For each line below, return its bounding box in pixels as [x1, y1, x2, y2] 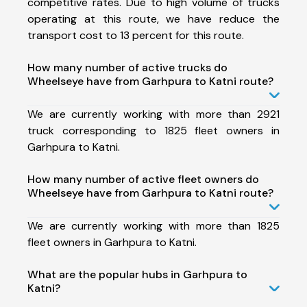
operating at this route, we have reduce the [27, 11, 280, 26]
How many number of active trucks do [27, 60, 228, 75]
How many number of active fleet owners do [27, 171, 259, 186]
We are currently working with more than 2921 [27, 106, 280, 121]
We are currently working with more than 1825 [27, 218, 280, 233]
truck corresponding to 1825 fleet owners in [27, 123, 280, 138]
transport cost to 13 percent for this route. [27, 27, 244, 42]
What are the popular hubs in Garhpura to [27, 267, 247, 282]
